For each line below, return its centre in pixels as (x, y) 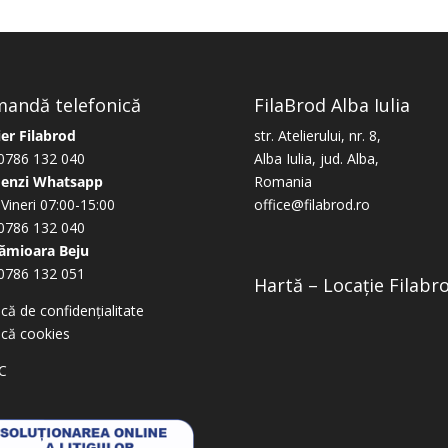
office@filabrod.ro (311, 205)
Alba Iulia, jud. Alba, (316, 159)
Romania (282, 182)
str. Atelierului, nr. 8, (317, 136)
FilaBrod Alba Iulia (331, 105)
